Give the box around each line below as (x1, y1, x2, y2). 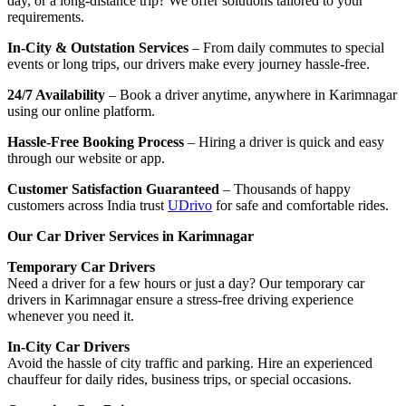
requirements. (7, 8, 84, 24)
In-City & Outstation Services (7, 39, 188, 55)
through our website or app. (7, 150, 165, 166)
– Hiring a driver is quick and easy (184, 133, 384, 150)
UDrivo (168, 197, 212, 213)
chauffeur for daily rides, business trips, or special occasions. (7, 371, 352, 387)
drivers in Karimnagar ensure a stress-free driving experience (7, 291, 353, 307)
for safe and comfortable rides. (212, 197, 389, 213)
